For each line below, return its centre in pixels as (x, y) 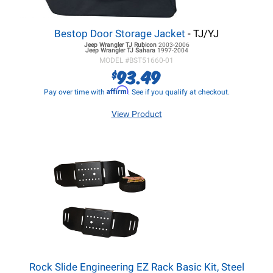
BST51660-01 (151, 60)
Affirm (117, 90)
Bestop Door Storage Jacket (120, 34)
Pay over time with (75, 92)
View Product (136, 114)
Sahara (145, 50)
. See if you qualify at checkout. (179, 92)
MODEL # (114, 60)
